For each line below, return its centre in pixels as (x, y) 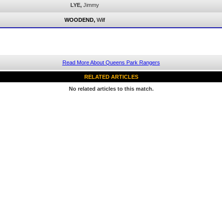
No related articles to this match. (111, 89)
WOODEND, (80, 20)
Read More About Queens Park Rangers (111, 62)
